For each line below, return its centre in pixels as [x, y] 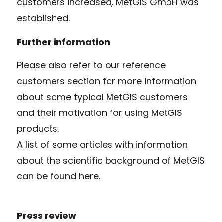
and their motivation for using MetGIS [99, 112]
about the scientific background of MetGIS [111, 160]
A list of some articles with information [102, 144]
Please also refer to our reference [91, 65]
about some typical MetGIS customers [102, 97]
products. [38, 128]
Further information [63, 42]
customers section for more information [106, 81]
